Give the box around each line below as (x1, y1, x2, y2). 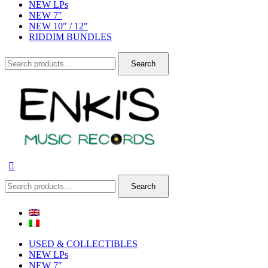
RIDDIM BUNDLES (29, 32, 112, 42)
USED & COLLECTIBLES (29, 238, 138, 249)
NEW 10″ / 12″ (29, 21, 88, 32)
